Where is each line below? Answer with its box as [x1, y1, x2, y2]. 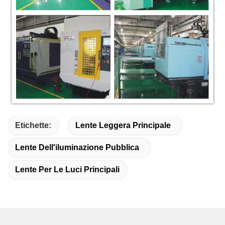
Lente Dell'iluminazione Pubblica [15, 143, 139, 152]
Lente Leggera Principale [75, 121, 171, 130]
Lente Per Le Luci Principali [15, 165, 120, 174]
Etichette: [15, 121, 51, 130]
